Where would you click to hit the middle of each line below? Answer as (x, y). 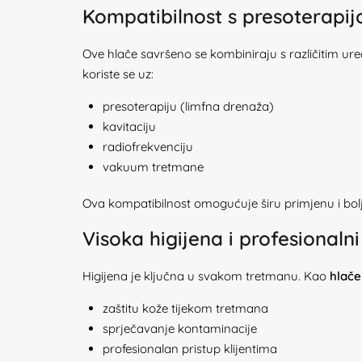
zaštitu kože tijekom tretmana (185, 308)
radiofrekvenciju (148, 147)
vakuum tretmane (153, 167)
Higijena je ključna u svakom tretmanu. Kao (206, 276)
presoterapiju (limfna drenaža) (188, 106)
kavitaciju (129, 126)
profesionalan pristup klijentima (190, 349)
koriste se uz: (118, 74)
